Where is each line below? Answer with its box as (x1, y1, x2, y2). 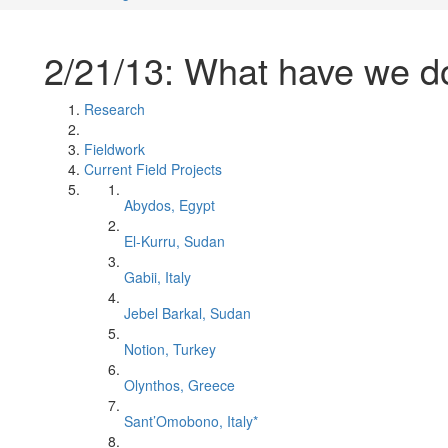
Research (84, 99, 145, 119)
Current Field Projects (84, 159, 222, 179)
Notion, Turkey (124, 339, 216, 359)
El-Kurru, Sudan (124, 231, 225, 251)
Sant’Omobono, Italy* (124, 411, 258, 431)
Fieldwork (84, 139, 145, 159)
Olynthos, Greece (124, 375, 235, 395)
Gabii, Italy (124, 267, 191, 287)
